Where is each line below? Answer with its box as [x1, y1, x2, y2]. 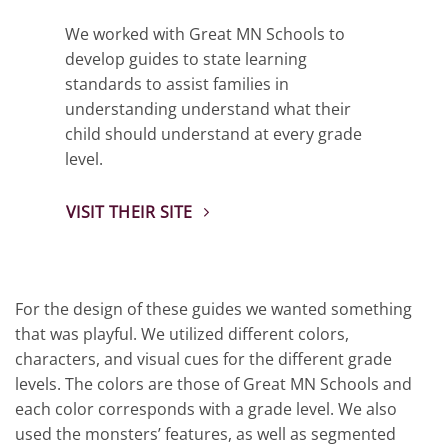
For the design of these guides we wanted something [15, 298, 412, 321]
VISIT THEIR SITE [66, 200, 193, 223]
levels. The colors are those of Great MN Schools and [15, 373, 412, 396]
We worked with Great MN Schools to [65, 22, 345, 45]
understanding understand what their [65, 97, 351, 120]
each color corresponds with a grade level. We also [15, 398, 397, 421]
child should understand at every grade [65, 122, 362, 145]
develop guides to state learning [65, 47, 307, 70]
